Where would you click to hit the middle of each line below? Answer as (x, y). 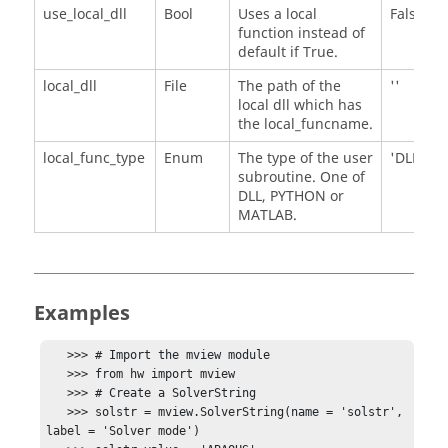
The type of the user (305, 158)
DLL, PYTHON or (290, 196)
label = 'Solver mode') (123, 431)
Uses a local (277, 14)
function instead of (301, 33)
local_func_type (93, 158)
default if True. (287, 52)
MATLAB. (267, 215)
